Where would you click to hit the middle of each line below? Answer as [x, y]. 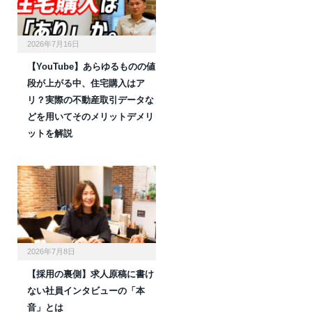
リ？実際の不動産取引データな [91, 100]
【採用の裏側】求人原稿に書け [91, 274]
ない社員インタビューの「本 [86, 290]
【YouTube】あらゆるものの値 [91, 67]
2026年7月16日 [53, 44]
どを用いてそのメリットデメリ [91, 117]
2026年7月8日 [51, 251]
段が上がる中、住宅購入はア [86, 84]
